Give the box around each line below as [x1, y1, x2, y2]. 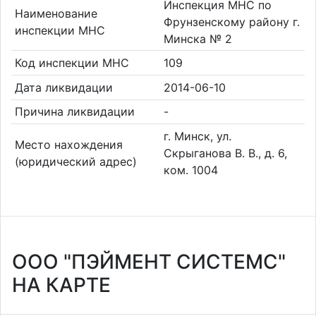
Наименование [14, 6, 97, 20]
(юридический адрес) [14, 154, 137, 169]
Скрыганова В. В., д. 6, [164, 145, 287, 160]
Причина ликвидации [14, 104, 135, 119]
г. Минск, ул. [164, 128, 231, 143]
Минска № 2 [164, 31, 232, 46]
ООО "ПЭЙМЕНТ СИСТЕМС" [12, 250, 286, 274]
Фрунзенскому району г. [164, 14, 300, 29]
